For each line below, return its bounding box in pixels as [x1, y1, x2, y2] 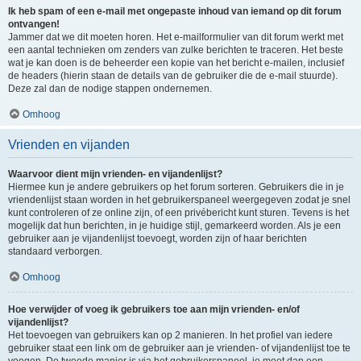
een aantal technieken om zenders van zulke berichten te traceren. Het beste [8, 44, 343, 56]
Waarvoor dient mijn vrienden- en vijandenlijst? [8, 168, 222, 180]
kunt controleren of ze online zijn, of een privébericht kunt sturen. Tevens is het [8, 207, 349, 218]
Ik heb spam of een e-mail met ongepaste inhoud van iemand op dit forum [8, 6, 342, 17]
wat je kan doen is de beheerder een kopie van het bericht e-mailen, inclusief [8, 57, 344, 68]
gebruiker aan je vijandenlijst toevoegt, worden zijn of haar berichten [8, 233, 307, 244]
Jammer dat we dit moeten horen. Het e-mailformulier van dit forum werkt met [8, 31, 343, 43]
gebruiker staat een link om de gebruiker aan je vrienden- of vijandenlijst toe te [8, 342, 351, 354]
